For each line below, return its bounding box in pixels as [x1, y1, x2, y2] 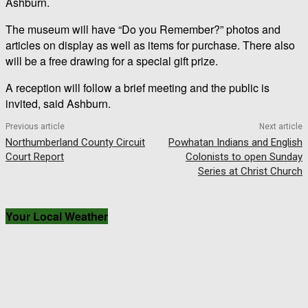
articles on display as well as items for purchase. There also [5, 36, 295, 53]
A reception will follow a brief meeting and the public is [5, 79, 269, 96]
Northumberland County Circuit [5, 135, 145, 148]
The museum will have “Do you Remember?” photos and [5, 21, 280, 37]
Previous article [5, 121, 65, 131]
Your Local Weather [5, 208, 108, 224]
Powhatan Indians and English [168, 135, 302, 148]
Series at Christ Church [197, 164, 302, 177]
